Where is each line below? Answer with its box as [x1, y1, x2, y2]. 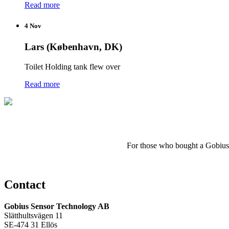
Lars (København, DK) [25, 41, 122, 52]
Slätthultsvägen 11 [4, 211, 63, 220]
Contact [4, 178, 45, 192]
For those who [126, 141, 173, 150]
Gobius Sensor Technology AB [4, 202, 109, 211]
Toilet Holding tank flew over [25, 62, 120, 71]
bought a [175, 141, 203, 150]
